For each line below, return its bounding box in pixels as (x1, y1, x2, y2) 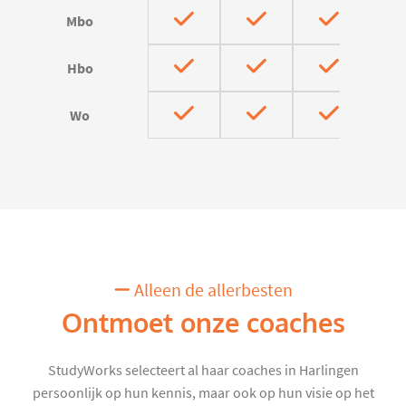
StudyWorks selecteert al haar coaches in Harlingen (47, 361, 359, 380)
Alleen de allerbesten (130, 278, 293, 302)
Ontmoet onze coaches (61, 305, 345, 341)
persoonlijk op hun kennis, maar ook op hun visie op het (32, 383, 374, 402)
